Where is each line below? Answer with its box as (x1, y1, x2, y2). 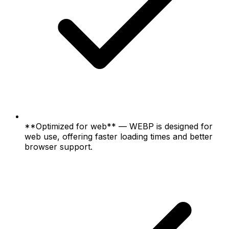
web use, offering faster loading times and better (25, 131, 213, 142)
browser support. (25, 141, 93, 152)
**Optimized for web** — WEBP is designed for (25, 121, 213, 131)
